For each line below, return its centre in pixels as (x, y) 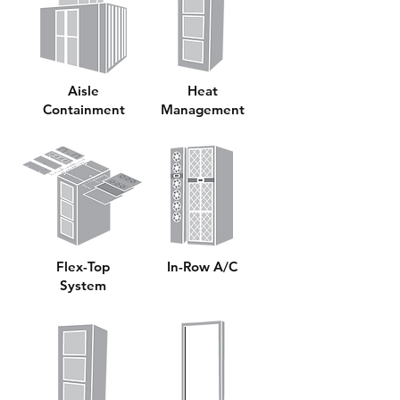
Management (202, 109)
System (83, 285)
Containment (83, 109)
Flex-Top (83, 267)
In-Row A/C (202, 267)
